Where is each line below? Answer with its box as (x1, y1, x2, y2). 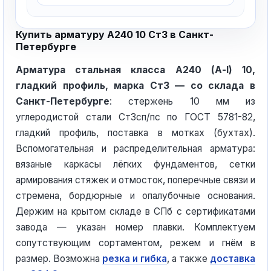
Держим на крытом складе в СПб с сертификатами (16, 206, 255, 217)
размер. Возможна (16, 253, 102, 264)
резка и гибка (102, 253, 167, 264)
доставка (210, 253, 255, 264)
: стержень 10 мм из (109, 96, 255, 107)
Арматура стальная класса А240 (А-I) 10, (16, 64, 255, 76)
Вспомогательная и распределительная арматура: (16, 143, 255, 154)
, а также (167, 253, 210, 264)
